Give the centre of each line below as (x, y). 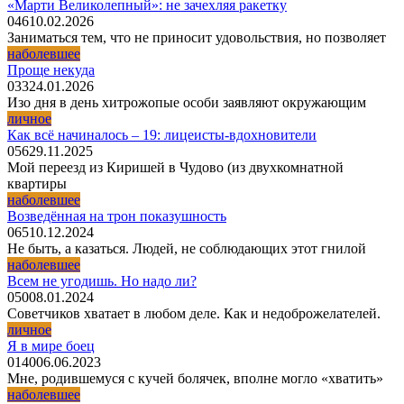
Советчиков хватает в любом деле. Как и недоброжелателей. (194, 313)
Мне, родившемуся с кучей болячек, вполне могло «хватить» (195, 378)
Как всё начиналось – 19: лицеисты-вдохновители (162, 134)
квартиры (37, 183)
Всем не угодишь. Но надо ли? (102, 280)
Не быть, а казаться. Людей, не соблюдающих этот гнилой (187, 248)
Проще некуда (51, 69)
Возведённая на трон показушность (117, 216)
